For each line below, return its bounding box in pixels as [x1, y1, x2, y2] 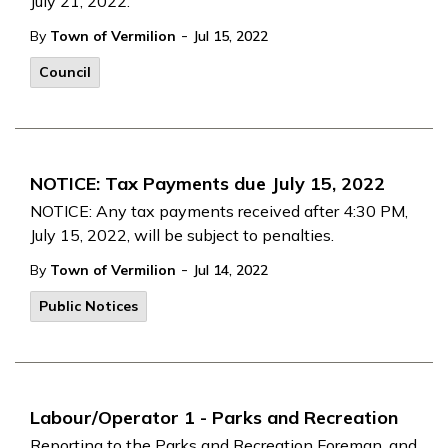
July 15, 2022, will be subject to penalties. [30, 225, 334, 245]
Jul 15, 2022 [193, 27, 268, 45]
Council [39, 63, 91, 81]
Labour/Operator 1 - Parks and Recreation [30, 406, 398, 429]
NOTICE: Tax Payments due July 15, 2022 [30, 172, 385, 195]
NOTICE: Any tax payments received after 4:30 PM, [30, 201, 408, 221]
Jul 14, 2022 [193, 261, 268, 279]
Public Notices [39, 297, 138, 315]
